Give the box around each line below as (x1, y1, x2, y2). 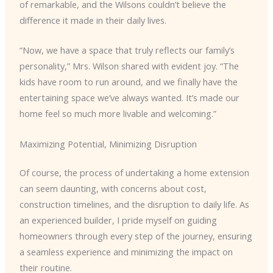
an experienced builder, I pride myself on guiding (19, 214, 217, 227)
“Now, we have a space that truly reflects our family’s (19, 44, 235, 57)
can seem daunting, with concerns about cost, (19, 182, 207, 195)
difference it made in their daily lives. (19, 13, 166, 26)
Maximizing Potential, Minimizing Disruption (19, 137, 197, 150)
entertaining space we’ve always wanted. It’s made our (19, 91, 239, 104)
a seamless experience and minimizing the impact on (19, 246, 233, 258)
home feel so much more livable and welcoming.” (19, 107, 216, 120)
